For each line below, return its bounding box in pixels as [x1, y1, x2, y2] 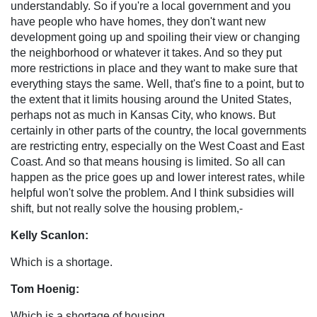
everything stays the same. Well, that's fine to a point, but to [11, 77, 304, 90]
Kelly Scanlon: [11, 229, 88, 241]
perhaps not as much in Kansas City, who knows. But [11, 108, 275, 121]
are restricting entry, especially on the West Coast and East [11, 139, 304, 152]
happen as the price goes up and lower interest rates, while [11, 171, 305, 183]
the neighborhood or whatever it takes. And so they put [11, 46, 282, 59]
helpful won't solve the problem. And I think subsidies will [11, 186, 294, 199]
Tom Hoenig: [11, 282, 79, 295]
